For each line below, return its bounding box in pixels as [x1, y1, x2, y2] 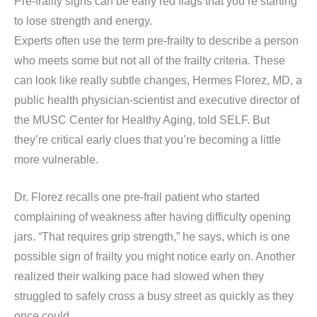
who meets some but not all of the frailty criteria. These [14, 54, 285, 67]
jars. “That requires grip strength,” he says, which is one [14, 230, 290, 243]
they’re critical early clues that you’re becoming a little [14, 133, 281, 146]
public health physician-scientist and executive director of [14, 93, 299, 106]
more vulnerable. [14, 153, 98, 166]
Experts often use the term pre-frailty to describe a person [14, 34, 299, 47]
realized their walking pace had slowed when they [14, 270, 264, 282]
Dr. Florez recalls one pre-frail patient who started [14, 190, 260, 203]
